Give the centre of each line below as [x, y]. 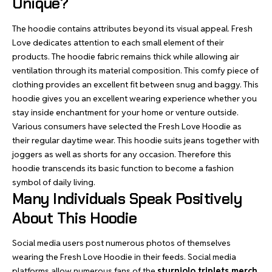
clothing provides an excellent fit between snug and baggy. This [135, 84]
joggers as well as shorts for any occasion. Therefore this [122, 154]
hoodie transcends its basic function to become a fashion [123, 168]
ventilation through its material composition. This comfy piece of [135, 70]
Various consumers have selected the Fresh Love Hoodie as [127, 126]
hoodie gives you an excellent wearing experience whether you [134, 98]
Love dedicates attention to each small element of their [118, 42]
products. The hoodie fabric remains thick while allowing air [126, 56]
